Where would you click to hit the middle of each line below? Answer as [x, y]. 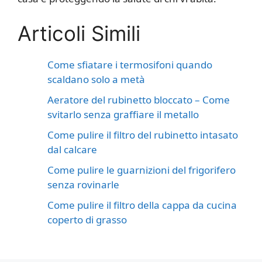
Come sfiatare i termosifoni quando [130, 64]
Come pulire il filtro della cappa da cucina [142, 205]
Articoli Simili [79, 33]
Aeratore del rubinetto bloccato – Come [139, 99]
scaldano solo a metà [96, 79]
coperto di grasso [87, 219]
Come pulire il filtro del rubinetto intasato [143, 135]
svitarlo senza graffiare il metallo [123, 114]
